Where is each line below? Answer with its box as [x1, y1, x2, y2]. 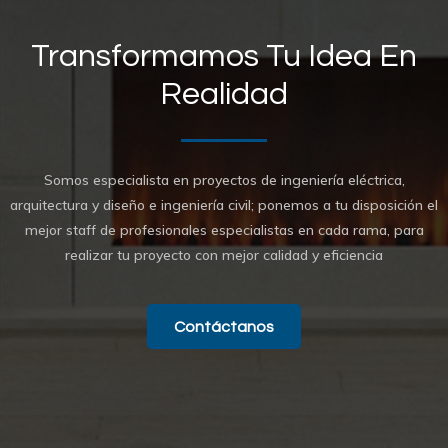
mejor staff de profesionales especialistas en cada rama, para [24, 221, 424, 240]
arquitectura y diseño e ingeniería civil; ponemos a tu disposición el [10, 196, 438, 215]
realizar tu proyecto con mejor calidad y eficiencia [65, 246, 383, 265]
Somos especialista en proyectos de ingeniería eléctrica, [43, 171, 405, 190]
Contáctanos [174, 318, 274, 335]
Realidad [160, 78, 288, 112]
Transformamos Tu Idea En [31, 40, 417, 74]
